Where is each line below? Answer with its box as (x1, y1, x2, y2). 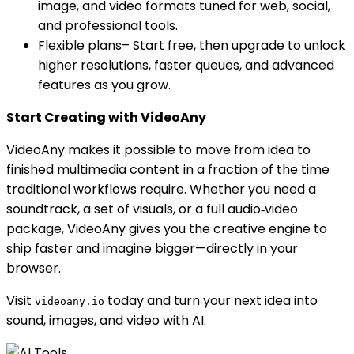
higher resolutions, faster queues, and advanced (38, 55, 334, 74)
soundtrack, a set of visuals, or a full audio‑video (6, 199, 298, 218)
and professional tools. (38, 16, 178, 35)
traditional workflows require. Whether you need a (6, 179, 316, 198)
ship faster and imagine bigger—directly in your (6, 239, 298, 258)
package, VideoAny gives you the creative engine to (6, 219, 327, 238)
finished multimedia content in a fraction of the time (6, 160, 330, 179)
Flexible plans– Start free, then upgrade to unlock (38, 36, 345, 55)
